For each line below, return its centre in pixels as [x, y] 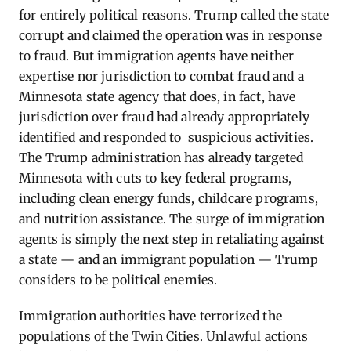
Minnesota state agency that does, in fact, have [157, 96]
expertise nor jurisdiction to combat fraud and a [161, 76]
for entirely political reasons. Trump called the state [174, 15]
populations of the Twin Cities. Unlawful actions [163, 336]
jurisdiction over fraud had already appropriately [164, 117]
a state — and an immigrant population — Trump [169, 259]
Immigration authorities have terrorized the [150, 316]
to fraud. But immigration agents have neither [157, 56]
